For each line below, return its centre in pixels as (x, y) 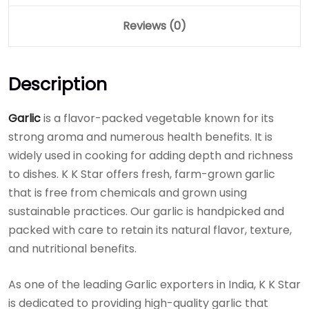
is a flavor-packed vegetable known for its (157, 118)
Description (58, 84)
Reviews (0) (154, 26)
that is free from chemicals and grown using (128, 192)
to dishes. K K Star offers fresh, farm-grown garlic (142, 174)
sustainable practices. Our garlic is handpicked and (146, 211)
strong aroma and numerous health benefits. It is (140, 137)
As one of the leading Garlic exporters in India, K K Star (154, 284)
